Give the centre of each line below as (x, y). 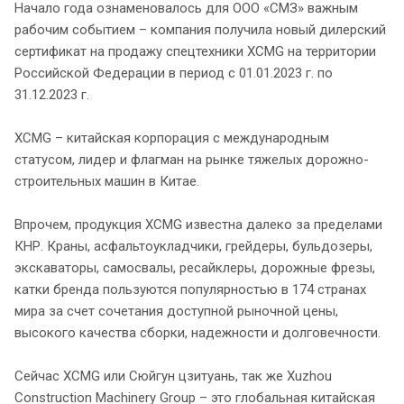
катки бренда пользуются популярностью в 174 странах (190, 289)
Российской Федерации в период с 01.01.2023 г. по (174, 73)
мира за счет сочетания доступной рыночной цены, (176, 311)
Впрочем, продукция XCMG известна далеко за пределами (198, 224)
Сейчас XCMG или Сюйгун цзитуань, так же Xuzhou (173, 376)
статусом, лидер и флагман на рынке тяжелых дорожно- (192, 159)
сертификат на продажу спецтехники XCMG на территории (195, 51)
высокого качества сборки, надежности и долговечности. (197, 332)
